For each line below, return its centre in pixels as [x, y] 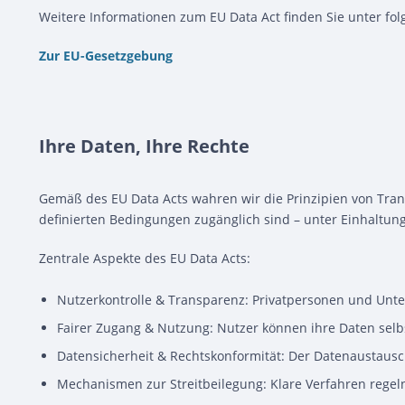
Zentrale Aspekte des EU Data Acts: [145, 258]
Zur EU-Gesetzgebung [106, 55]
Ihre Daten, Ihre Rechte [144, 146]
